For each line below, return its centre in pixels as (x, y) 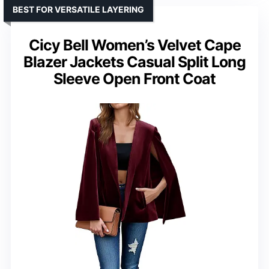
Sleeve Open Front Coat (134, 78)
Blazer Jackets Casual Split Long (134, 62)
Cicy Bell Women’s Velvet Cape (134, 45)
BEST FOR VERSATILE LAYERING (78, 9)
